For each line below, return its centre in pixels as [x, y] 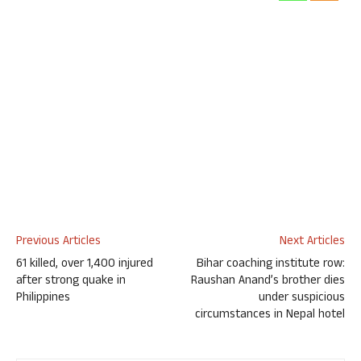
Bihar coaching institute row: [271, 265]
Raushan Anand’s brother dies [268, 282]
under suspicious [302, 299]
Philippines [43, 299]
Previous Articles [58, 243]
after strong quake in [71, 282]
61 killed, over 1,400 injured [85, 265]
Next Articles [312, 243]
